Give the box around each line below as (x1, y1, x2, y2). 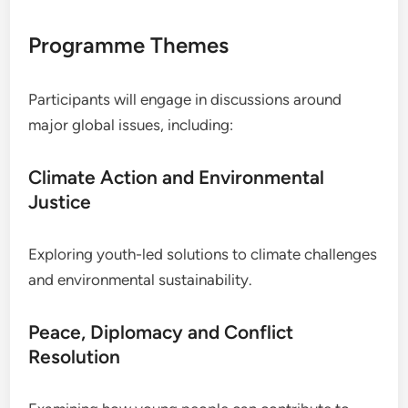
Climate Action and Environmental (28, 165, 325, 189)
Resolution (28, 344, 121, 368)
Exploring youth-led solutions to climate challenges (28, 244, 378, 263)
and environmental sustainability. (28, 270, 253, 289)
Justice (28, 189, 92, 213)
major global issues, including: (28, 115, 234, 134)
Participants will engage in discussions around (28, 89, 342, 108)
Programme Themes (28, 31, 229, 58)
